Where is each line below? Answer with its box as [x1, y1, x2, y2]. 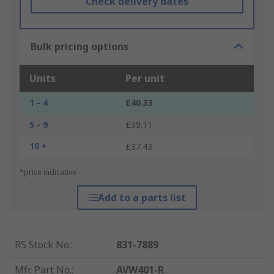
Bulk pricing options [31, 40, 128, 54]
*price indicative [20, 167, 76, 178]
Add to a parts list [97, 191, 186, 205]
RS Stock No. [15, 238, 71, 252]
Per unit [125, 72, 165, 86]
